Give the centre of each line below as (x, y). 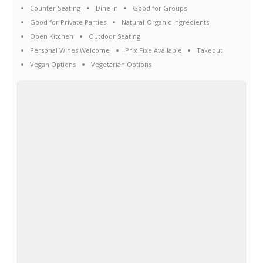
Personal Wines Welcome (70, 50)
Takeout (209, 50)
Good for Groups (159, 8)
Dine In (107, 8)
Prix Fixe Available (153, 50)
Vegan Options (53, 65)
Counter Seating (55, 8)
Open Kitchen (52, 36)
